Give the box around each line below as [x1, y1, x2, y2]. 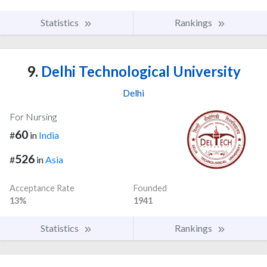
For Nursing [10, 110, 57, 122]
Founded [133, 182, 167, 193]
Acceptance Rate [10, 182, 74, 193]
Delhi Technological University [38, 62, 241, 80]
